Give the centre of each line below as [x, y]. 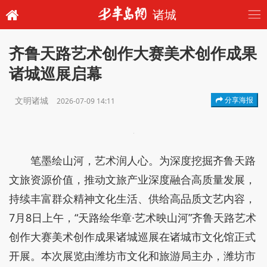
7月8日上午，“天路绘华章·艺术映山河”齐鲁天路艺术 [133, 218]
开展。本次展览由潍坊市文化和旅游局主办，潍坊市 [132, 256]
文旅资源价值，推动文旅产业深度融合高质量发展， [132, 179]
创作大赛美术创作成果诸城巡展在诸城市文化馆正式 [132, 237]
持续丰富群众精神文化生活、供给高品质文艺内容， [132, 198]
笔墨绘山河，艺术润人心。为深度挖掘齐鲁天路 [143, 160]
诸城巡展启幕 [55, 74]
